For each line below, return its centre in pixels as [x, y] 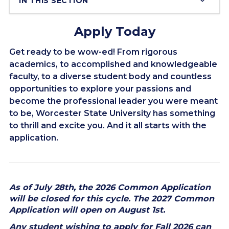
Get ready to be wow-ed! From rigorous [93, 52]
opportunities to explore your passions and [100, 89]
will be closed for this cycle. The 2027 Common [112, 198]
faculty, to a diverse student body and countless [110, 76]
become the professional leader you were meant [113, 101]
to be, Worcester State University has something [112, 113]
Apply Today [114, 31]
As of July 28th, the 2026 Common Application [110, 187]
